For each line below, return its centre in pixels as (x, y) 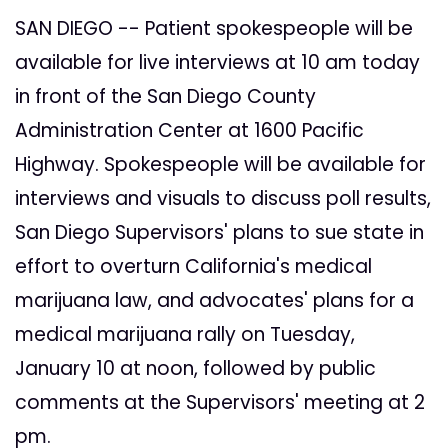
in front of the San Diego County (165, 97)
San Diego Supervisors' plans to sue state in (219, 233)
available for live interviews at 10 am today (217, 63)
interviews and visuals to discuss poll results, (223, 199)
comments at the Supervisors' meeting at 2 (220, 403)
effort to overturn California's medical (193, 267)
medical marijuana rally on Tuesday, (185, 335)
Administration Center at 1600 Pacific (189, 131)
